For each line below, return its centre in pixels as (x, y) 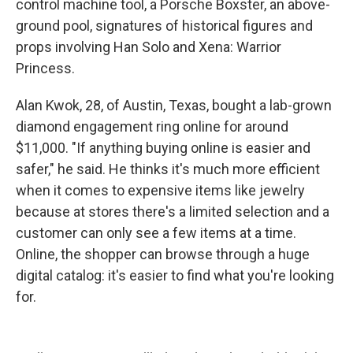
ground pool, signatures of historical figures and (164, 26)
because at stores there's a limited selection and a (173, 212)
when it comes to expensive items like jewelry (160, 190)
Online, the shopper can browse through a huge (163, 254)
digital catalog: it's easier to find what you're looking (175, 275)
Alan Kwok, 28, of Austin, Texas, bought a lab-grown (174, 105)
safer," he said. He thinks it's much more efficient (168, 169)
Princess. (45, 68)
